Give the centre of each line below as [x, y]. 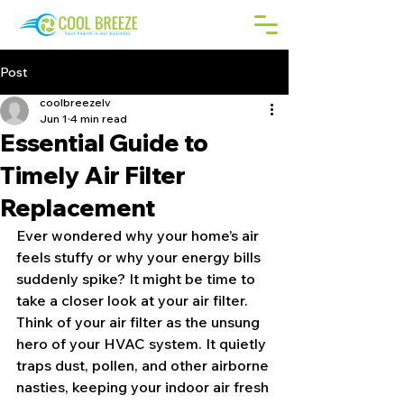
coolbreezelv [75, 102]
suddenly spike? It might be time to [138, 279]
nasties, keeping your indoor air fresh [144, 387]
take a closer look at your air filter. [134, 300]
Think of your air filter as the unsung [140, 322]
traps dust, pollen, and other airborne [144, 365]
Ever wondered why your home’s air [139, 235]
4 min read [99, 119]
